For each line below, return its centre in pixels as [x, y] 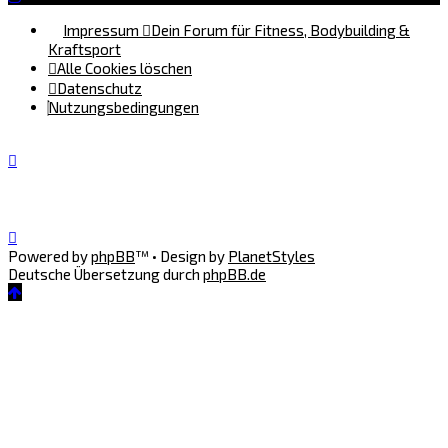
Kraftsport [84, 48]
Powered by [49, 256]
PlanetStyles [271, 256]
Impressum [101, 29]
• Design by [190, 256]
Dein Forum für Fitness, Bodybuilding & [280, 29]
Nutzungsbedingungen [123, 106]
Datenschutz [99, 87]
